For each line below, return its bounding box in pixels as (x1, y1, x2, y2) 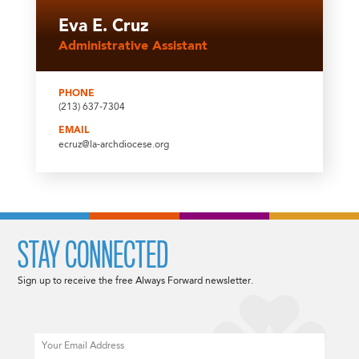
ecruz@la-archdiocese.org (58, 139, 169, 150)
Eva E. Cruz (58, 18, 149, 36)
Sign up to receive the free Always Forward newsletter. (18, 276, 254, 287)
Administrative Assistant (58, 39, 208, 53)
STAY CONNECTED (18, 236, 169, 276)
